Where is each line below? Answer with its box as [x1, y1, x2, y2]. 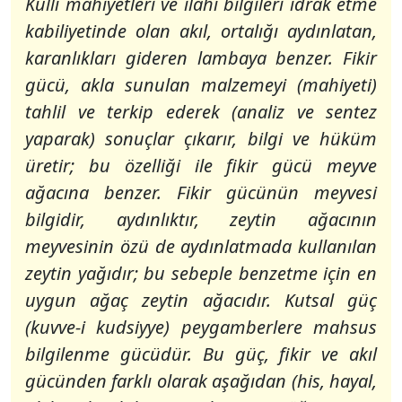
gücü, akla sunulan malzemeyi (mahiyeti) [25, 73, 377, 97]
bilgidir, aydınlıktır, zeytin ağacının [25, 207, 377, 232]
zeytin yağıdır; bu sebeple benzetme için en [25, 261, 377, 285]
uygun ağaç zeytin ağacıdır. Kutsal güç [25, 288, 377, 312]
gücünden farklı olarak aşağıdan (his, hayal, [25, 369, 377, 393]
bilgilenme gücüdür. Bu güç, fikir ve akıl [25, 342, 377, 366]
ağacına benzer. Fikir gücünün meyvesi [25, 180, 377, 205]
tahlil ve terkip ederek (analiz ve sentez [25, 100, 377, 124]
